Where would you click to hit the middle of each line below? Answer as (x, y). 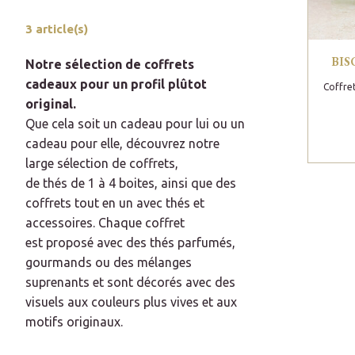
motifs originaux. (74, 322)
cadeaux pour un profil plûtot (116, 84)
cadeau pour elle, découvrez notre (122, 144)
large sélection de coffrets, (102, 164)
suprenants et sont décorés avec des (130, 282)
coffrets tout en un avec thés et (115, 203)
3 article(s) (57, 29)
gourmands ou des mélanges (109, 263)
